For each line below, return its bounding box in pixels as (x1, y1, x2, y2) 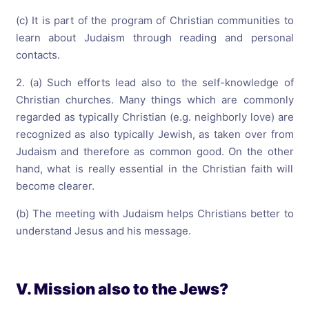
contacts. (15, 48, 60, 61)
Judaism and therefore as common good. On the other (15, 144, 294, 158)
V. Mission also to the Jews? (15, 280, 228, 299)
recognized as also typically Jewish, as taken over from (15, 127, 294, 141)
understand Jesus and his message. (15, 223, 191, 237)
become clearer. (15, 179, 94, 192)
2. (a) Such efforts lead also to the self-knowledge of (15, 75, 294, 89)
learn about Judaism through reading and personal (15, 30, 294, 44)
